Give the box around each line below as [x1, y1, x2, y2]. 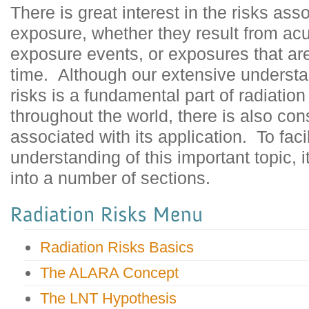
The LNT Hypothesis [40, 290, 177, 308]
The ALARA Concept [40, 264, 179, 282]
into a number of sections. [10, 168, 210, 188]
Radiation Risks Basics [40, 239, 194, 257]
